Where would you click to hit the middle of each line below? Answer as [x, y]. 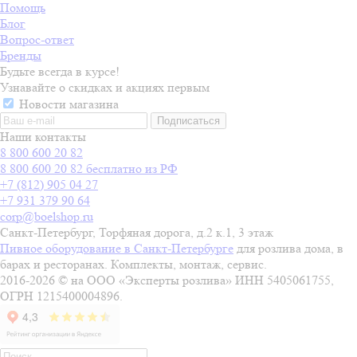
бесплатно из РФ [132, 168]
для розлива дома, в [288, 248]
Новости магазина [67, 104]
